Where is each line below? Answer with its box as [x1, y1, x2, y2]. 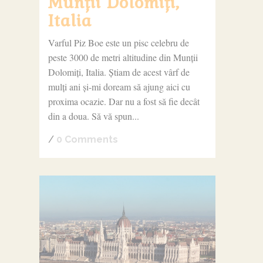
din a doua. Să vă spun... [48, 109, 139, 122]
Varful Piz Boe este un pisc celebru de [48, 36, 189, 49]
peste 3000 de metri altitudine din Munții [48, 50, 198, 63]
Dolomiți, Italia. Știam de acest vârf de [48, 65, 190, 78]
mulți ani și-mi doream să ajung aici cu [48, 80, 190, 93]
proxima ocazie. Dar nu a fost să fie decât [48, 95, 200, 107]
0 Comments [56, 133, 118, 145]
